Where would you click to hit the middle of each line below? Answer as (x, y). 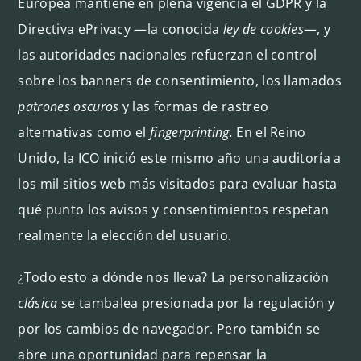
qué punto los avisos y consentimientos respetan (174, 209)
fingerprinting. (191, 132)
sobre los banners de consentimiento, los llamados (180, 80)
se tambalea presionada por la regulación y (196, 303)
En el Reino (269, 132)
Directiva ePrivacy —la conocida (120, 29)
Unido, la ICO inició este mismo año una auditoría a (180, 158)
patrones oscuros (68, 106)
